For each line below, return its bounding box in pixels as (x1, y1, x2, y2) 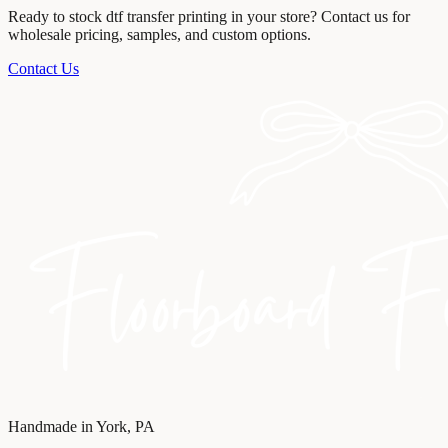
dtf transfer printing (106, 7, 227, 25)
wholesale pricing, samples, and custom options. (8, 25, 311, 43)
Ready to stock (8, 7, 106, 25)
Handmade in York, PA (8, 417, 155, 435)
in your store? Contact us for (227, 7, 410, 25)
